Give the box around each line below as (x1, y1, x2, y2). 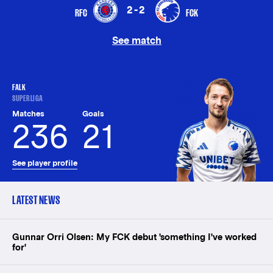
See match (112, 35, 161, 46)
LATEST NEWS (12, 193, 60, 207)
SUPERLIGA (12, 93, 43, 104)
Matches (12, 109, 44, 119)
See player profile (12, 158, 77, 168)
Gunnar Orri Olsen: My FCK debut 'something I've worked (12, 231, 257, 242)
